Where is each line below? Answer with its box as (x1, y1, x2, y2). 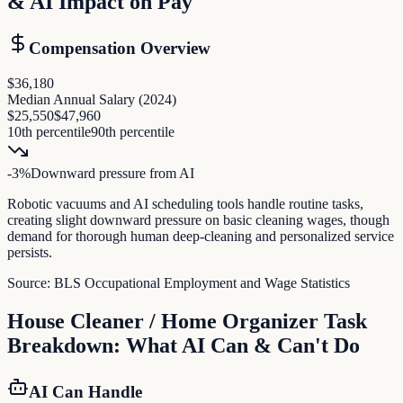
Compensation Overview (29, 39, 210, 58)
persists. (7, 244, 52, 260)
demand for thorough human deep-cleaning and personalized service (7, 228, 394, 244)
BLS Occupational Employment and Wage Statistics (54, 274, 350, 291)
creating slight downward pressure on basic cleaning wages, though (7, 211, 390, 228)
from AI (146, 165, 194, 181)
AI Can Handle (29, 381, 142, 401)
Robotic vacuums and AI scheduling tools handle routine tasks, (7, 195, 363, 211)
